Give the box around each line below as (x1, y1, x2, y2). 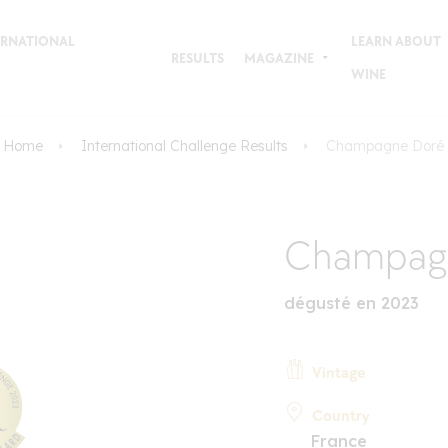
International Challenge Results (80, 137, 288, 155)
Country (311, 406, 370, 426)
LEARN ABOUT (350, 33, 441, 50)
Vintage (311, 363, 365, 383)
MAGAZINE (243, 49, 314, 67)
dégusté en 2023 (283, 292, 419, 313)
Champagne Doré (325, 137, 444, 155)
